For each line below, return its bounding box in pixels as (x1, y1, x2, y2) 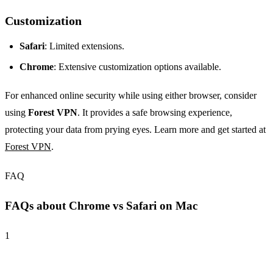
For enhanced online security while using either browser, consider (5, 90, 257, 101)
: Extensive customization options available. (54, 62, 221, 73)
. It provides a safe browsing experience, (77, 107, 232, 118)
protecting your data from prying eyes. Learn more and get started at (5, 124, 266, 135)
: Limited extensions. (44, 41, 124, 52)
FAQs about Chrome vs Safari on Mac (5, 199, 197, 213)
